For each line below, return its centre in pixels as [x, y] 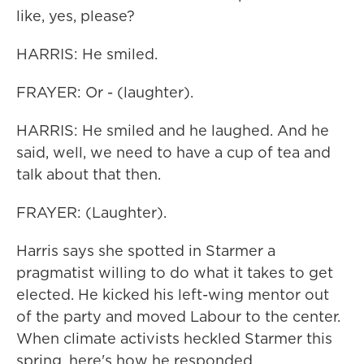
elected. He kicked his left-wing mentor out [173, 295]
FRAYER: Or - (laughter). [105, 92]
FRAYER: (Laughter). [91, 212]
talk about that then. [89, 174]
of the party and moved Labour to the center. [178, 316]
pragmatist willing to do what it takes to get [175, 273]
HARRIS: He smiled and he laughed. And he [173, 130]
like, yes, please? [76, 16]
